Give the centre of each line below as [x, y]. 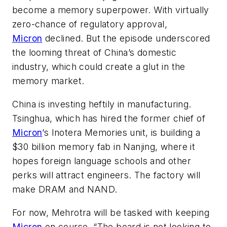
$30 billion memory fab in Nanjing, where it [104, 146]
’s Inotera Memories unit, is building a [121, 132]
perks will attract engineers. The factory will [106, 175]
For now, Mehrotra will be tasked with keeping [111, 212]
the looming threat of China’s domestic [94, 53]
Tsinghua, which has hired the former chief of [109, 118]
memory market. [48, 81]
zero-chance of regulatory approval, [90, 24]
